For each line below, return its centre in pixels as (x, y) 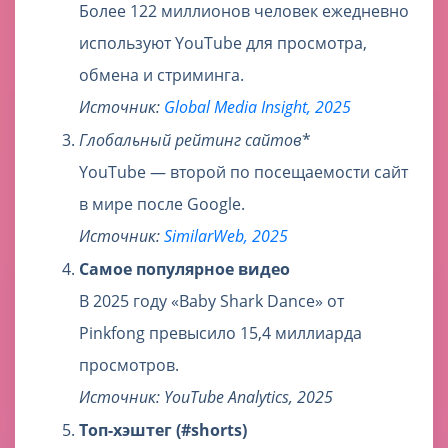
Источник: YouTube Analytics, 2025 (206, 397)
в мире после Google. (162, 204)
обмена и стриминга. (161, 75)
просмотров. (129, 365)
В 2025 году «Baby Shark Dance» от (211, 301)
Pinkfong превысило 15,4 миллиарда (220, 333)
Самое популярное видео (184, 269)
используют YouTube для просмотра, (223, 43)
